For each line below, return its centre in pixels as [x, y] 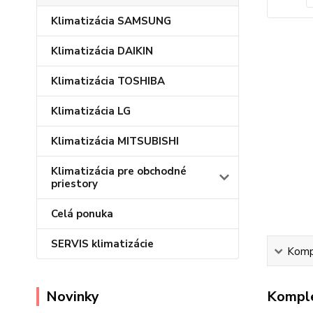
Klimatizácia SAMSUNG [111, 21]
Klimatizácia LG [91, 111]
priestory [74, 184]
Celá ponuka [82, 214]
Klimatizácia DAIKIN [102, 51]
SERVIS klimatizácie [102, 244]
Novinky [73, 297]
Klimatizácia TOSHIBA [108, 81]
